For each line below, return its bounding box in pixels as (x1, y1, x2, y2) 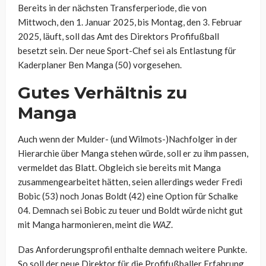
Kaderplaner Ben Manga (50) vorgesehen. (18, 59, 182, 71)
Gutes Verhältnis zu (18, 83, 187, 103)
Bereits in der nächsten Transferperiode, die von (18, 2, 207, 14)
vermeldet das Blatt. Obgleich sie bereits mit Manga (18, 162, 221, 173)
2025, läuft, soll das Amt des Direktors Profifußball (18, 31, 219, 42)
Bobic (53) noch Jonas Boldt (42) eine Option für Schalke (18, 191, 238, 202)
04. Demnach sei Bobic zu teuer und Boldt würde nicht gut (18, 205, 243, 216)
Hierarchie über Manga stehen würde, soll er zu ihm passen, (18, 148, 248, 159)
